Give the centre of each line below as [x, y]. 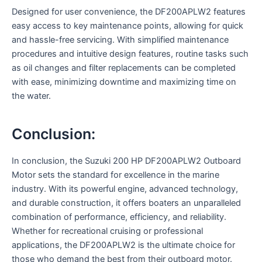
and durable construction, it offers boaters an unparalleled [126, 203]
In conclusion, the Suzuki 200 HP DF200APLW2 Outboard [126, 161]
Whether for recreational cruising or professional [107, 231]
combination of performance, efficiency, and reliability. [119, 217]
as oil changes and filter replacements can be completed [124, 68]
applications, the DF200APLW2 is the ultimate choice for [123, 245]
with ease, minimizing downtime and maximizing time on [124, 82]
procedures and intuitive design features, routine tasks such [130, 54]
